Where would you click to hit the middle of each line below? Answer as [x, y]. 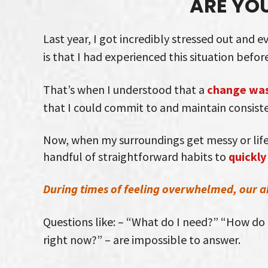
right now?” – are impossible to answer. [142, 240]
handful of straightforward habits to [136, 156]
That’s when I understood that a [125, 89]
